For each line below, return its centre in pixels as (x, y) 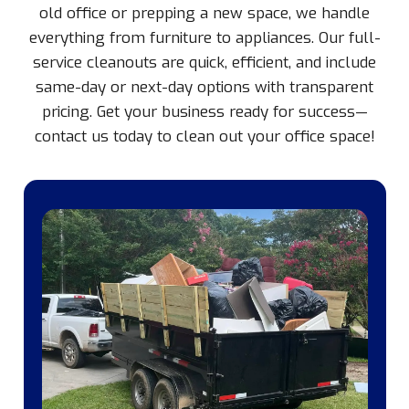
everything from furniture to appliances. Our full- (204, 37)
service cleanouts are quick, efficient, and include (204, 62)
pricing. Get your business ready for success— (204, 111)
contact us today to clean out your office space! (204, 136)
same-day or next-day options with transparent (204, 87)
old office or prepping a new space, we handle (204, 13)
